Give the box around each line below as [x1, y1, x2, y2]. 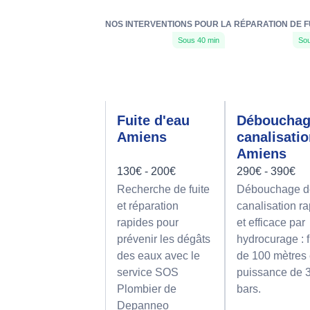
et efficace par [237, 217, 306, 229]
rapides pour [117, 217, 179, 229]
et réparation [117, 200, 179, 212]
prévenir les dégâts [117, 233, 210, 246]
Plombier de [117, 283, 176, 295]
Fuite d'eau [117, 113, 190, 129]
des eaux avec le [117, 250, 200, 262]
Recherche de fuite [117, 183, 210, 196]
